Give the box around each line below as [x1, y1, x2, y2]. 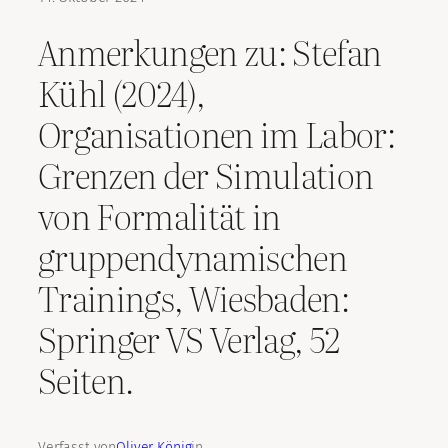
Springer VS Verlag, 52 [38, 312, 341, 363]
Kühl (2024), [38, 66, 204, 117]
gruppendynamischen [38, 230, 347, 281]
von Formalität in [38, 189, 281, 240]
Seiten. [38, 353, 134, 404]
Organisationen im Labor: [38, 107, 395, 158]
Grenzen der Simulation [38, 148, 374, 199]
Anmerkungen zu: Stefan [38, 25, 382, 76]
